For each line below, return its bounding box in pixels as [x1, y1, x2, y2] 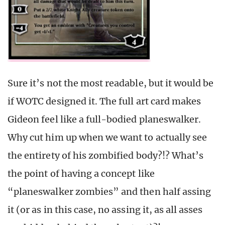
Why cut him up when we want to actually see [8, 131, 207, 143]
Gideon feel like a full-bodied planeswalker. [8, 113, 201, 125]
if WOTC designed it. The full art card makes [8, 95, 201, 107]
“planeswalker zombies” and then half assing [8, 185, 211, 197]
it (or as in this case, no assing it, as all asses [8, 203, 203, 215]
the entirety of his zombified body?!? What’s [8, 149, 204, 161]
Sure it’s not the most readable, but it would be [8, 77, 214, 89]
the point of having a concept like [8, 167, 155, 179]
